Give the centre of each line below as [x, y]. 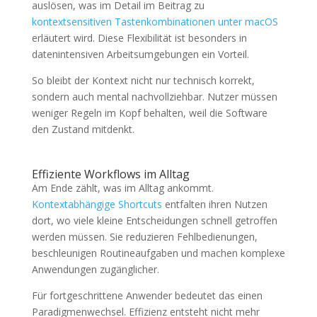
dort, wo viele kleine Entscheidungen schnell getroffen [154, 221]
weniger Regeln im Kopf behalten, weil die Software [149, 113]
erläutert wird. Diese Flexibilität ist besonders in [139, 38]
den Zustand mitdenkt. [83, 129]
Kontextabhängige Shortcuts [97, 204]
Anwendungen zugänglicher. [95, 270]
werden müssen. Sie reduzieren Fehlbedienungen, [144, 237]
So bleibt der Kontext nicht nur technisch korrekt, [143, 81]
